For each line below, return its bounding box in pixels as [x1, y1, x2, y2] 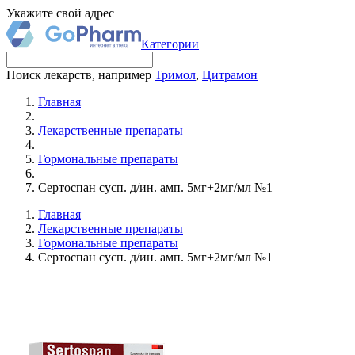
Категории [141, 37, 199, 51]
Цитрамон [202, 68, 258, 82]
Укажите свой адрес [6, 6, 114, 20]
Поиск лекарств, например [6, 68, 155, 82]
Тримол [155, 68, 196, 82]
